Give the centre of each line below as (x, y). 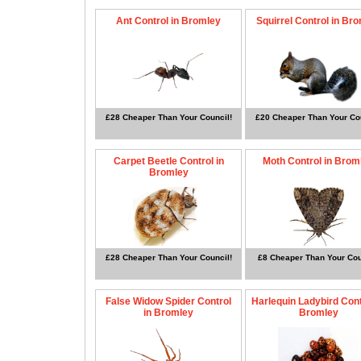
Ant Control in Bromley (168, 21)
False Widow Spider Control (168, 301)
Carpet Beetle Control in (168, 161)
